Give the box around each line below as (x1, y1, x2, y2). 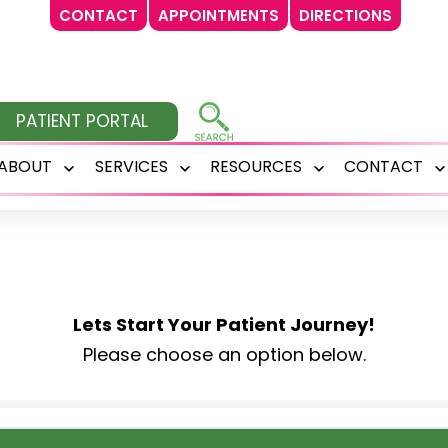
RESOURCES (209, 155, 302, 179)
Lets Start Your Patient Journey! (73, 312, 375, 337)
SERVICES (94, 155, 168, 179)
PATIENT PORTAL (16, 109, 149, 133)
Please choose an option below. (82, 342, 366, 367)
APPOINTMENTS (158, 5, 279, 26)
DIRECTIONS (299, 5, 392, 26)
